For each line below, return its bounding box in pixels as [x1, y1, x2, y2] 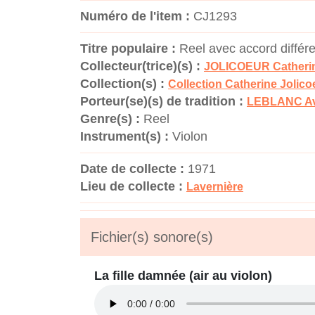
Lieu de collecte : [80, 179, 183, 193]
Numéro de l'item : [80, 9, 190, 23]
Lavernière [186, 181, 243, 193]
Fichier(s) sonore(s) [91, 229, 213, 245]
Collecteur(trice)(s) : [80, 59, 200, 73]
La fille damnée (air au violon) [94, 269, 272, 283]
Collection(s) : [80, 77, 165, 91]
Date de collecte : [80, 162, 184, 176]
